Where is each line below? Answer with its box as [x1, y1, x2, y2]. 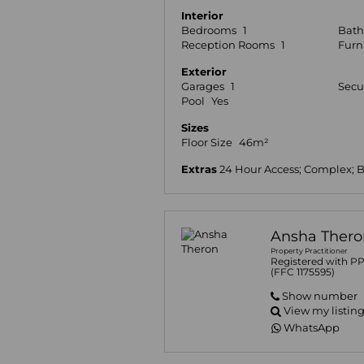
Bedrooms [181, 24, 236, 37]
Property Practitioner [271, 246, 348, 256]
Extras [181, 163, 217, 176]
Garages [181, 80, 224, 93]
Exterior [181, 66, 227, 79]
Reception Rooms [181, 39, 275, 52]
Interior [181, 10, 223, 23]
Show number [281, 290, 357, 303]
